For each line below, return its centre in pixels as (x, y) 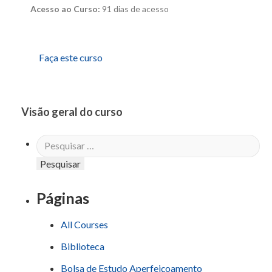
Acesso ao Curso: (66, 8)
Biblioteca (83, 246)
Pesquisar (56, 143)
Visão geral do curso (72, 112)
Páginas (63, 198)
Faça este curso (70, 58)
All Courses (84, 225)
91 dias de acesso (135, 8)
